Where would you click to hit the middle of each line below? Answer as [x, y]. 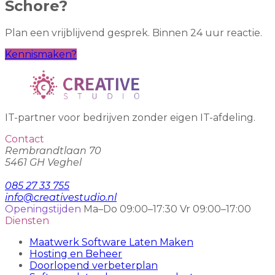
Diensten [27, 221]
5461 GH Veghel [43, 163]
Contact [25, 139]
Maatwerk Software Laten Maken [111, 242]
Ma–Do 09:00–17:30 [130, 209]
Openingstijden [43, 209]
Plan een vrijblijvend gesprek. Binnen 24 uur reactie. [134, 33]
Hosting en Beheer [76, 254]
